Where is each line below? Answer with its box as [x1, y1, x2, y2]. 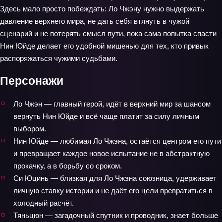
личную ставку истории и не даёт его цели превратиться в [13, 186, 213, 195]
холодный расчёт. [13, 198, 74, 207]
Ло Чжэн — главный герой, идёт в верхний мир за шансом [13, 99, 211, 108]
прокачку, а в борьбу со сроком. [13, 161, 122, 170]
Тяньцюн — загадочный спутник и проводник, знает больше [13, 211, 218, 220]
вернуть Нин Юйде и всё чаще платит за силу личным [13, 111, 199, 120]
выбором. [13, 124, 46, 133]
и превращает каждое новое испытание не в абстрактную [13, 149, 210, 158]
